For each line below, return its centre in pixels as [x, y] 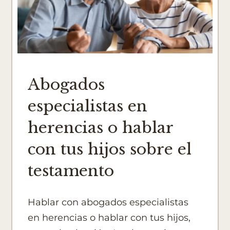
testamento [71, 170]
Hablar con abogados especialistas [108, 202]
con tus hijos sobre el [110, 149]
